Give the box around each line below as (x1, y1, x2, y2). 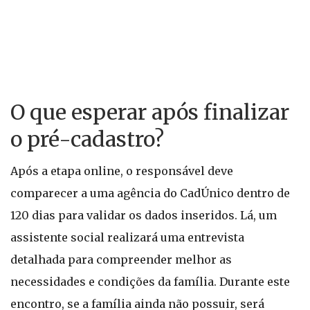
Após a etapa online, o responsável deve (10, 164, 233, 178)
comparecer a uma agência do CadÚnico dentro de (10, 186, 290, 200)
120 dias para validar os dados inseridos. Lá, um (10, 208, 277, 222)
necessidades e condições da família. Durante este (10, 275, 290, 289)
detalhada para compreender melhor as (10, 253, 232, 266)
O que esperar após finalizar (10, 99, 289, 125)
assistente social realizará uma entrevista (10, 230, 244, 244)
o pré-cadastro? (10, 126, 164, 152)
